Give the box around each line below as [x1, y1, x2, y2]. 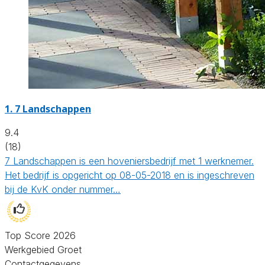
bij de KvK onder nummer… [5, 183, 121, 195]
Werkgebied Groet [5, 243, 82, 256]
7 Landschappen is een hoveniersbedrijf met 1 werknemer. [5, 154, 254, 167]
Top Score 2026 [5, 229, 76, 241]
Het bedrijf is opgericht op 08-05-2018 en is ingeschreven [5, 169, 254, 181]
